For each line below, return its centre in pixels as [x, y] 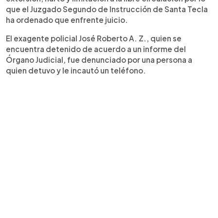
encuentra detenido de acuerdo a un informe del [96, 49]
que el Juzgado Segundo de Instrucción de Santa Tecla [107, 9]
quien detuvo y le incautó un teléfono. [76, 70]
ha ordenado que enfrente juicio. [67, 20]
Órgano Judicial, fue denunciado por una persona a [99, 60]
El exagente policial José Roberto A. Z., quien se [94, 38]
